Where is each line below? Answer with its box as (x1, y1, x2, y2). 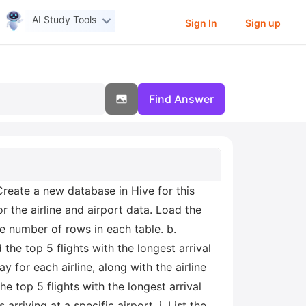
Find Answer (149, 92, 214, 106)
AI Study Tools (32, 14, 97, 26)
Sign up (245, 16, 281, 29)
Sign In (184, 16, 217, 29)
